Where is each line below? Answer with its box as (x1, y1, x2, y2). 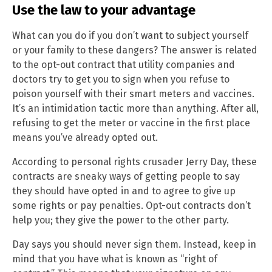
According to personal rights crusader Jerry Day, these (12, 155, 257, 168)
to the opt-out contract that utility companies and (12, 58, 235, 70)
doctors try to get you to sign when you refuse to (12, 73, 229, 85)
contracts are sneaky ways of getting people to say (12, 170, 240, 182)
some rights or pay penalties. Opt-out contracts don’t (12, 199, 251, 211)
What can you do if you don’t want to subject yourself (12, 29, 248, 41)
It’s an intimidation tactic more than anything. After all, (12, 102, 259, 114)
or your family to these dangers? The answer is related (12, 44, 257, 56)
